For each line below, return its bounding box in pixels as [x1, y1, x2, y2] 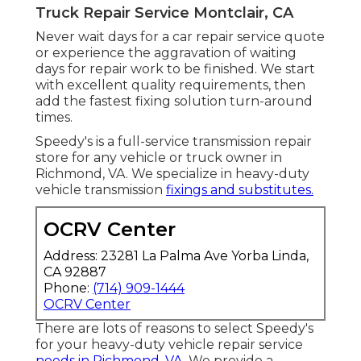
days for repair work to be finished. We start [35, 61, 315, 77]
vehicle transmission [35, 182, 166, 198]
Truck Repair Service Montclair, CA [35, 4, 293, 23]
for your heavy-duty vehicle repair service [35, 337, 303, 353]
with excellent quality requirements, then [35, 77, 305, 93]
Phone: [44, 280, 93, 297]
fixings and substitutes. [166, 182, 313, 198]
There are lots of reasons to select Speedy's [35, 321, 313, 337]
